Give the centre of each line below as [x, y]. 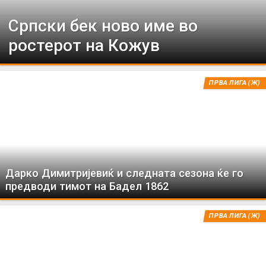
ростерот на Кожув [84, 45]
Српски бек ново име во [103, 26]
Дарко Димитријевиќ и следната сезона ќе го [125, 173]
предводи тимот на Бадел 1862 [87, 186]
